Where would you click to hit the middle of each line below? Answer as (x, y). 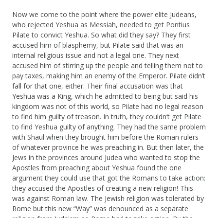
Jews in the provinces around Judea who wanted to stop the (106, 157)
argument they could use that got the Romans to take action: (109, 178)
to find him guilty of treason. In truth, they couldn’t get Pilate (107, 116)
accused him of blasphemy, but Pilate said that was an (98, 45)
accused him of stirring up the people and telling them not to (108, 65)
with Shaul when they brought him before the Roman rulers (105, 137)
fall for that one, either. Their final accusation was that (98, 86)
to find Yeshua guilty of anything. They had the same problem (109, 127)
